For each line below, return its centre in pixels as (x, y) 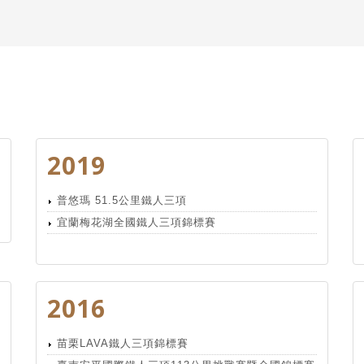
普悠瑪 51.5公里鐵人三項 (122, 200)
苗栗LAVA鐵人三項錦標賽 (123, 343)
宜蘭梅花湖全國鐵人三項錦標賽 (136, 222)
